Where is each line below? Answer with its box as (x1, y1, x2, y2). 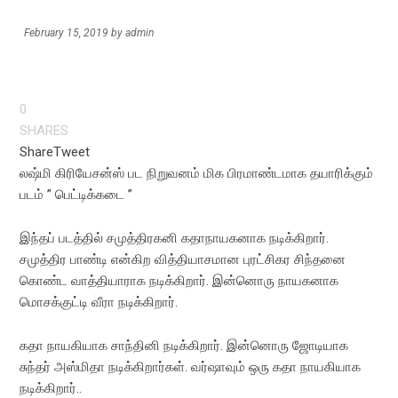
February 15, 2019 (24, 27, 109, 39)
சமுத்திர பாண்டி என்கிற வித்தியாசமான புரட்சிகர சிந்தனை (20, 251, 346, 267)
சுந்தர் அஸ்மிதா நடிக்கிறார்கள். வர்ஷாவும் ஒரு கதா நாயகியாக (20, 359, 362, 375)
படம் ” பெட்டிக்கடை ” (20, 187, 133, 203)
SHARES (20, 123, 69, 139)
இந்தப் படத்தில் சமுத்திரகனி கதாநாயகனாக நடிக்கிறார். (20, 230, 330, 246)
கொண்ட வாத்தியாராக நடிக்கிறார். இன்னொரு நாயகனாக (20, 273, 339, 289)
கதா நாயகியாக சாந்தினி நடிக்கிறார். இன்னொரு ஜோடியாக (20, 338, 349, 354)
